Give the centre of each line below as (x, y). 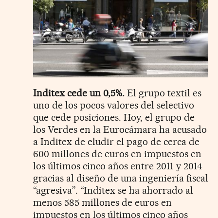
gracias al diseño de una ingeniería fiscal (121, 178)
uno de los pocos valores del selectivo (114, 105)
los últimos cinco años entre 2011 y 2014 (118, 166)
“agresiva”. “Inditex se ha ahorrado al (113, 191)
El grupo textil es (163, 93)
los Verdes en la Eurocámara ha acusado (120, 130)
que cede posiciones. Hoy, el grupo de (114, 118)
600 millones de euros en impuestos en (117, 154)
